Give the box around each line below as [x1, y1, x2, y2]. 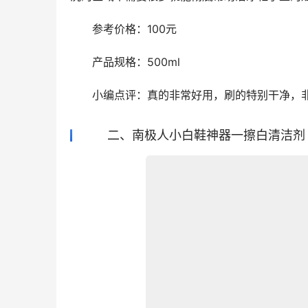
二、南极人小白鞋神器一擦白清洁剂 [82, 128, 305, 142]
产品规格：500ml [70, 55, 180, 69]
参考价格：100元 [70, 22, 177, 36]
